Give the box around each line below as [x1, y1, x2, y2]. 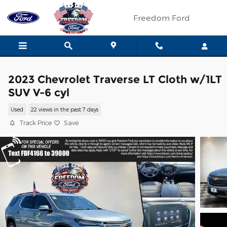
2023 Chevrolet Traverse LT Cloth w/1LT [8, 73, 222, 86]
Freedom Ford [133, 13, 190, 22]
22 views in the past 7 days [30, 106, 98, 113]
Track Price [19, 119, 52, 126]
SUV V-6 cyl [8, 86, 69, 99]
